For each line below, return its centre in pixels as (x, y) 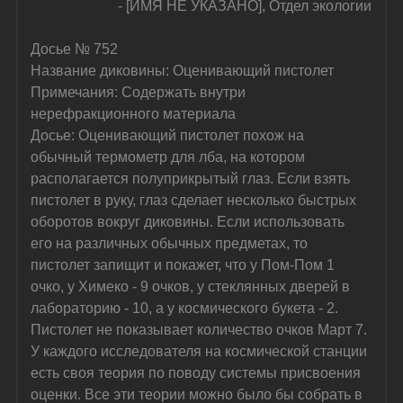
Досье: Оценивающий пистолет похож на (170, 135)
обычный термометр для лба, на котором (170, 157)
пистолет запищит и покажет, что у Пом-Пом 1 (185, 264)
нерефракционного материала (134, 113)
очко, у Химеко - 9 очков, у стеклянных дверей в (193, 286)
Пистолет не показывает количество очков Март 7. (201, 329)
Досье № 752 (75, 49)
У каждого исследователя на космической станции (201, 351)
